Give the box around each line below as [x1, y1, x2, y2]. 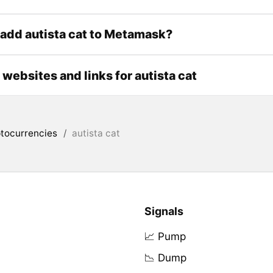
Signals [144, 204, 183, 218]
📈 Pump [144, 230, 186, 243]
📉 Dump [144, 251, 186, 264]
